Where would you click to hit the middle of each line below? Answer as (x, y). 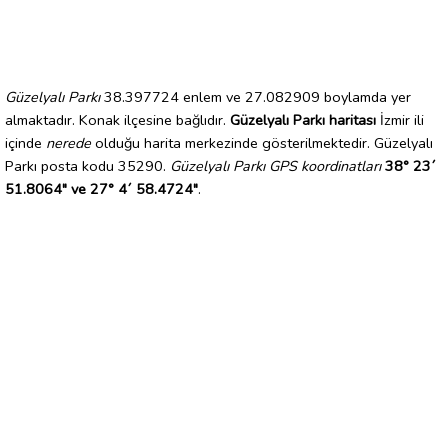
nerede (68, 142)
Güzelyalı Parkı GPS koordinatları (275, 165)
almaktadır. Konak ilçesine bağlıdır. (117, 119)
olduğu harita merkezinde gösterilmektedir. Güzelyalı (262, 142)
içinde (25, 142)
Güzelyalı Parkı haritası (303, 119)
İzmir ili (400, 119)
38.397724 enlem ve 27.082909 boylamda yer (255, 96)
